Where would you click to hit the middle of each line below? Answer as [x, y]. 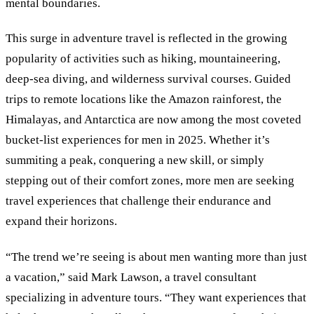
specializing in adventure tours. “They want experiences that [156, 297]
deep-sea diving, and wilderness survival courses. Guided [148, 79]
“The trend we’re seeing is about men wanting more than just [156, 257]
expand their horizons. [61, 221]
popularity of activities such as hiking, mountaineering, [143, 59]
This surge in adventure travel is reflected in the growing [146, 39]
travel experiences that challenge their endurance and [138, 201]
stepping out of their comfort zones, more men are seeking [150, 181]
